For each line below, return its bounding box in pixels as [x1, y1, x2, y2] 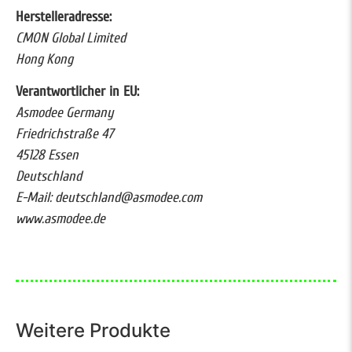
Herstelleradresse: [16, 8, 112, 25]
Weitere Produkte [16, 319, 170, 343]
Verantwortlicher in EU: [16, 83, 139, 101]
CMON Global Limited [16, 29, 126, 46]
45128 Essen [16, 147, 79, 164]
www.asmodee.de [16, 211, 105, 228]
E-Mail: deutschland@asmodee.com [16, 189, 202, 207]
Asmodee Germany [16, 104, 114, 122]
